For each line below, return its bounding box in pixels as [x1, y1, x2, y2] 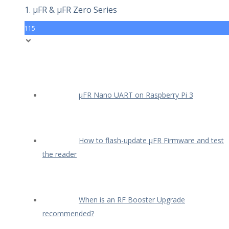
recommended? [42, 208, 94, 218]
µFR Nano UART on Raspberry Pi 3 [79, 89, 193, 100]
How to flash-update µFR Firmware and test [79, 135, 224, 145]
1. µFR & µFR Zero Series [25, 4, 117, 16]
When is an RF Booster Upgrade [79, 194, 185, 204]
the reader [42, 149, 77, 159]
